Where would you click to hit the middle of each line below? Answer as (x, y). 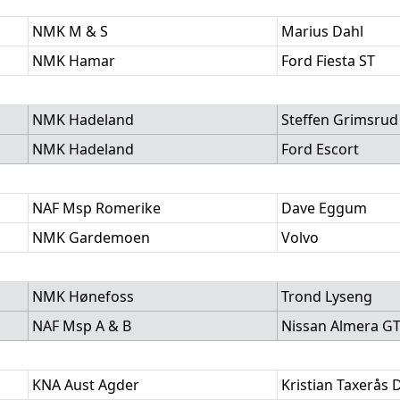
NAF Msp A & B (82, 326)
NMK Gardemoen (91, 237)
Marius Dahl (322, 31)
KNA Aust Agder (86, 385)
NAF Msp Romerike (96, 208)
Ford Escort (320, 149)
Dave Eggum (324, 208)
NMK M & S (70, 31)
